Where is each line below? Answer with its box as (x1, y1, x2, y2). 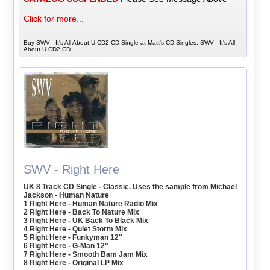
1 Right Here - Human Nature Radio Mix (24, 199, 159, 209)
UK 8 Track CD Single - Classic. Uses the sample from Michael (24, 183, 237, 192)
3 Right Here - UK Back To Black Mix (24, 216, 149, 225)
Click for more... (24, 13, 84, 24)
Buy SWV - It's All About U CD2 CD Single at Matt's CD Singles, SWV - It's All (24, 39, 236, 46)
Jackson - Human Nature (24, 191, 110, 200)
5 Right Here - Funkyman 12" (24, 233, 123, 242)
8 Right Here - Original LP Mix (24, 259, 124, 268)
